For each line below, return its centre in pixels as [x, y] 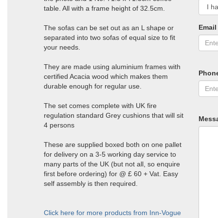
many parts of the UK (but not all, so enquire [112, 164]
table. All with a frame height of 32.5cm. [104, 8]
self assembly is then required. [91, 183]
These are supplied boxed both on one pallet [113, 145]
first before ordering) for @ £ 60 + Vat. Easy [111, 174]
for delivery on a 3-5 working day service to [110, 154]
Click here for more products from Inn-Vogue [112, 213]
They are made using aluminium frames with [112, 67]
